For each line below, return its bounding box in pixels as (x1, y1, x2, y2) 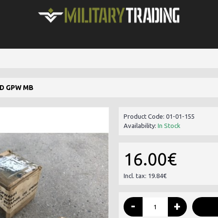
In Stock (158, 122, 181, 129)
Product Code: (124, 113, 166, 120)
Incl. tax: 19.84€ (124, 172, 166, 179)
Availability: (124, 122, 158, 129)
